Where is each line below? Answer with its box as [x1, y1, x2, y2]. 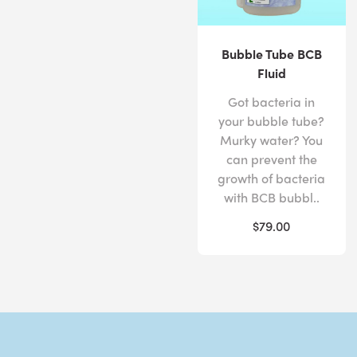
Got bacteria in [228, 92, 316, 111]
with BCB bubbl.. [223, 187, 320, 206]
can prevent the [226, 149, 317, 168]
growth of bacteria [218, 168, 326, 187]
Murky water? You [220, 130, 324, 149]
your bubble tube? [218, 111, 325, 130]
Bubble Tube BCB [221, 44, 322, 63]
